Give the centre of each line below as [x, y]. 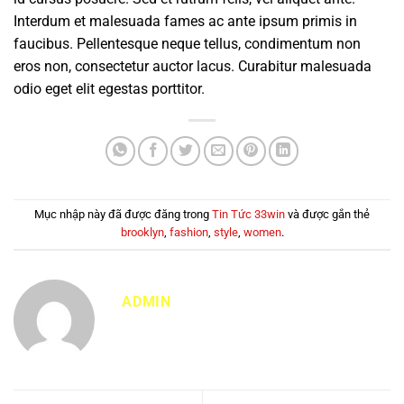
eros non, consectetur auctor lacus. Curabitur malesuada [193, 66]
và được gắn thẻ [327, 215]
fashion [188, 233]
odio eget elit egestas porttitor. [109, 88]
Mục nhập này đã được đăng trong [123, 215]
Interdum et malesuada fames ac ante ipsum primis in [185, 21]
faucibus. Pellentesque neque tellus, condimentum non [187, 43]
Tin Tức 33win [248, 215]
